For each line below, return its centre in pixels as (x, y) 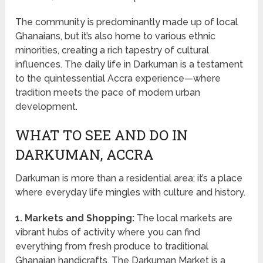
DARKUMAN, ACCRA (85, 155)
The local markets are (184, 218)
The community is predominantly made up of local (127, 22)
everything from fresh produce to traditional (112, 247)
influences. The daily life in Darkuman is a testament (129, 65)
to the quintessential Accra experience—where (118, 79)
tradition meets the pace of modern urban (108, 93)
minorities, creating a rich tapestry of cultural (112, 50)
